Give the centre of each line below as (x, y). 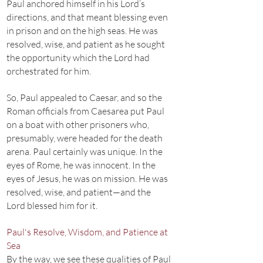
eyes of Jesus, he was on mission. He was (87, 178)
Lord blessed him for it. (52, 205)
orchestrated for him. (49, 71)
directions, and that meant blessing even (87, 17)
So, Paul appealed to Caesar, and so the (84, 97)
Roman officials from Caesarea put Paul (85, 111)
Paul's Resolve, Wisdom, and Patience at (87, 232)
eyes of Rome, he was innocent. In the (81, 165)
